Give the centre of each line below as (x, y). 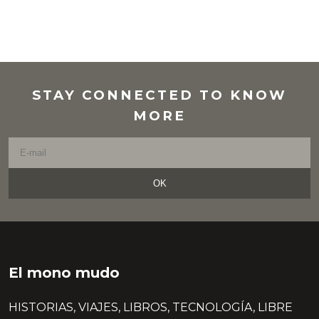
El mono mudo (64, 272)
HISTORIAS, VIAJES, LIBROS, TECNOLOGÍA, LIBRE (151, 307)
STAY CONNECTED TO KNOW (159, 95)
